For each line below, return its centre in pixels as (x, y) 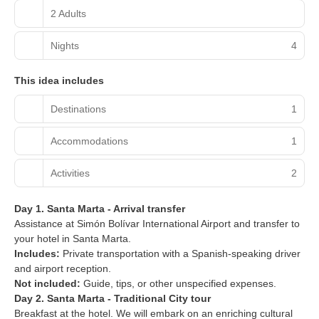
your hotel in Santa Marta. (74, 239)
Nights (65, 45)
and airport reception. (63, 269)
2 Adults (68, 13)
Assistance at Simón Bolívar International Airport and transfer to (157, 224)
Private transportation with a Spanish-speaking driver (180, 254)
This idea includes (59, 81)
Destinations (78, 109)
